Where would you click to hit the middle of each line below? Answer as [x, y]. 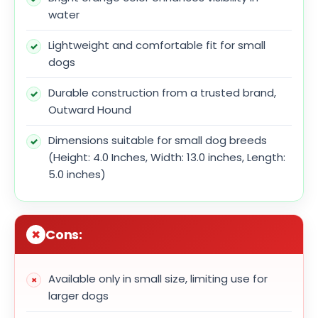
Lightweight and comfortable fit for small [157, 45]
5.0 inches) [77, 175]
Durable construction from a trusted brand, [162, 93]
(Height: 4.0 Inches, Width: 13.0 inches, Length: [167, 158]
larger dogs [78, 296]
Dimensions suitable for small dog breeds [158, 141]
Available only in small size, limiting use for [158, 279]
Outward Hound [90, 110]
